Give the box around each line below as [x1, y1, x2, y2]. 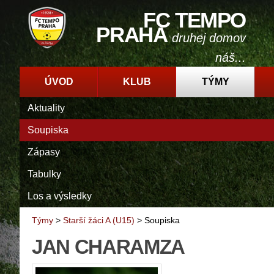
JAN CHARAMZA [32, 235, 185, 259]
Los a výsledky [28, 191, 92, 201]
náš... [215, 51, 246, 64]
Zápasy [28, 147, 60, 157]
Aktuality [28, 103, 65, 113]
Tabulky [28, 169, 61, 179]
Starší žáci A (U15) [63, 215, 135, 226]
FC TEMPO [143, 8, 246, 32]
